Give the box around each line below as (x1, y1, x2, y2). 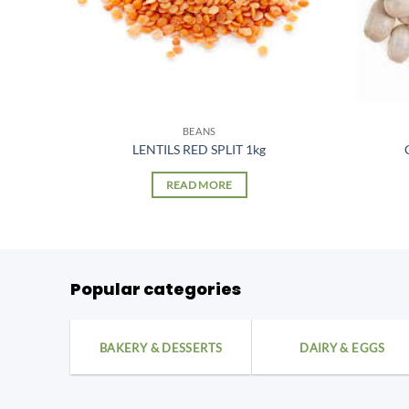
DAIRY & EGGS (299, 340, 385, 355)
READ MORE (165, 178, 233, 191)
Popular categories (70, 277, 241, 300)
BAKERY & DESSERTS (99, 340, 223, 355)
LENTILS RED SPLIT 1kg (132, 141, 267, 157)
